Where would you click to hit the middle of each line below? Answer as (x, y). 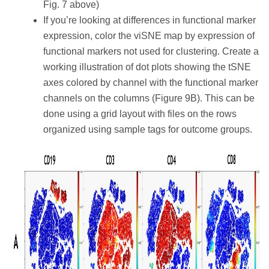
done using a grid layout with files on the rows (140, 113)
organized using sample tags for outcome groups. (148, 129)
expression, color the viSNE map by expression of (149, 35)
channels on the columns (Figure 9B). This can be (149, 98)
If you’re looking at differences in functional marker (150, 20)
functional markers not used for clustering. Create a (151, 51)
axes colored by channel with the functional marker (151, 82)
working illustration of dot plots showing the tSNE (147, 67)
